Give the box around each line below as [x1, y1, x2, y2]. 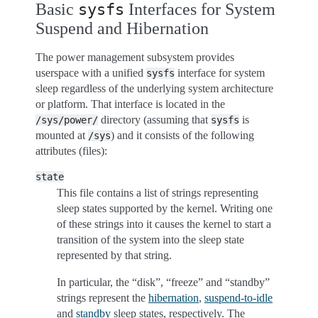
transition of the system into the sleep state [57, 234, 244, 246]
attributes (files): [35, 145, 107, 157]
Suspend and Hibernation [35, 19, 209, 38]
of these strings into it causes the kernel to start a [57, 218, 271, 230]
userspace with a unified [35, 67, 146, 79]
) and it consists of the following [111, 129, 254, 141]
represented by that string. [57, 249, 172, 261]
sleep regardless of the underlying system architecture [35, 82, 273, 94]
